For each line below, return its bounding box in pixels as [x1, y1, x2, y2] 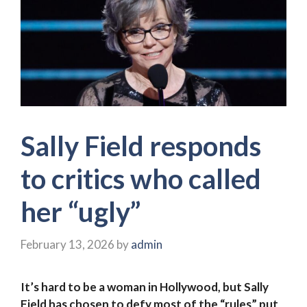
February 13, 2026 [21, 236, 114, 251]
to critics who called [21, 162, 261, 196]
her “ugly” [21, 195, 140, 229]
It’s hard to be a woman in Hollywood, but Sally [21, 279, 269, 294]
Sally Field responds [21, 130, 261, 163]
